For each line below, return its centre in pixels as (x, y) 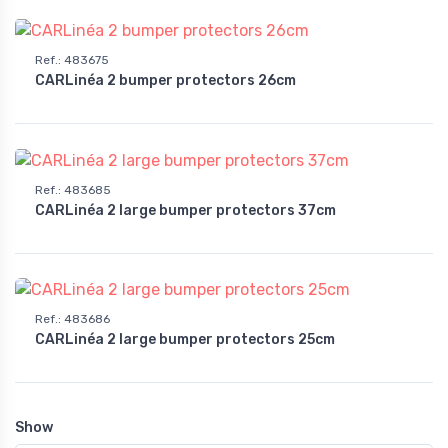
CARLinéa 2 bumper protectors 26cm (165, 80)
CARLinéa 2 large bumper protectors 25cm (185, 340)
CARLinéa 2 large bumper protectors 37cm (185, 210)
